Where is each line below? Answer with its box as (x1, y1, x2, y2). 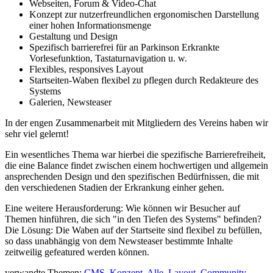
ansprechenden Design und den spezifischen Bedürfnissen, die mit (5, 171, 259, 182)
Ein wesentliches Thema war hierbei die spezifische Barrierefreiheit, (5, 149, 266, 160)
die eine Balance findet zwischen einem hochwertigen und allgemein (5, 160, 268, 171)
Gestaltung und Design (29, 30, 118, 41)
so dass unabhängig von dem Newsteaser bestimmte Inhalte (5, 235, 233, 246)
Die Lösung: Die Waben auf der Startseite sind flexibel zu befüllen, (5, 224, 262, 235)
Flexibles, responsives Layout (29, 63, 143, 74)
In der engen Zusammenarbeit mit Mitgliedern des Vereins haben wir (5, 117, 268, 128)
